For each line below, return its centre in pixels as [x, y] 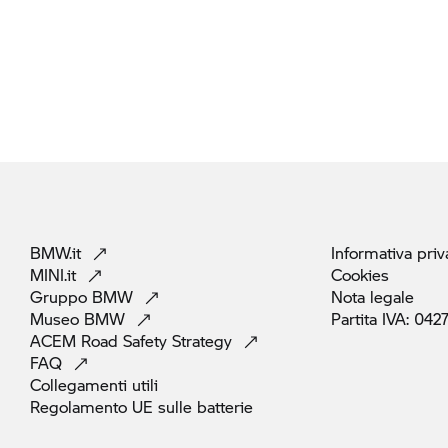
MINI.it [55, 274]
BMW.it [58, 252]
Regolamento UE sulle [113, 406]
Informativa [374, 252]
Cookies [360, 274]
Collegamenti [81, 384]
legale [392, 296]
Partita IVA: [372, 318]
